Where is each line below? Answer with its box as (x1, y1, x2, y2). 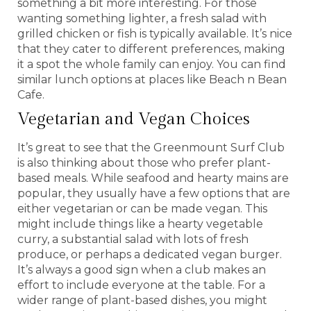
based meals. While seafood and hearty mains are (17, 171, 289, 185)
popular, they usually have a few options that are (17, 186, 290, 200)
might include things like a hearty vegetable (17, 217, 263, 230)
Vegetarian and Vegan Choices (17, 109, 250, 129)
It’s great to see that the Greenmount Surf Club (17, 140, 285, 154)
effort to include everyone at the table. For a (17, 278, 265, 292)
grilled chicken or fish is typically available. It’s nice (17, 26, 292, 40)
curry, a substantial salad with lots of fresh (17, 232, 249, 246)
